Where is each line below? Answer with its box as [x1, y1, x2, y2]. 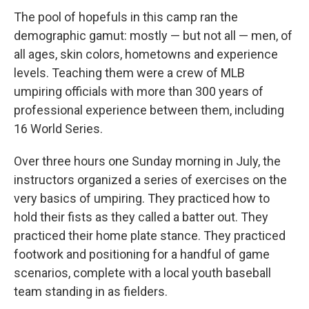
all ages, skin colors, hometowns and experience [14, 47, 278, 61]
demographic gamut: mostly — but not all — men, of [14, 28, 292, 43]
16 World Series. [14, 121, 103, 136]
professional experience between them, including [14, 103, 284, 117]
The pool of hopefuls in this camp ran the [14, 10, 238, 24]
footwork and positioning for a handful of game [14, 247, 270, 261]
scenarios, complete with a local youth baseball [14, 266, 271, 280]
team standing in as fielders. [14, 284, 168, 299]
